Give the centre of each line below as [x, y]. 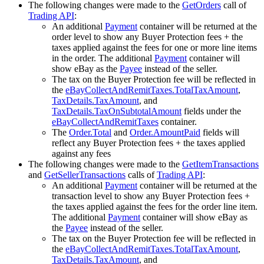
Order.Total [90, 132]
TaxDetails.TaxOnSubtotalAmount [117, 111]
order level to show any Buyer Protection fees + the [147, 37]
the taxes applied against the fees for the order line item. [155, 206]
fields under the [211, 111]
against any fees [81, 153]
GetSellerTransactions [85, 174]
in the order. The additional [103, 58]
